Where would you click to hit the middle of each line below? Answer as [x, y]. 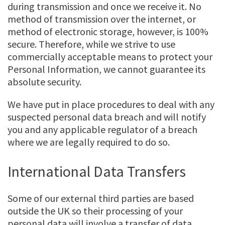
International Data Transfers [97, 171]
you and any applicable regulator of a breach [102, 129]
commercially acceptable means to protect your [110, 56]
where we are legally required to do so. [89, 142]
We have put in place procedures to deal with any [111, 104]
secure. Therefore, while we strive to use [91, 44]
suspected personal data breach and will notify [107, 117]
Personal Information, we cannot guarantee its [106, 69]
